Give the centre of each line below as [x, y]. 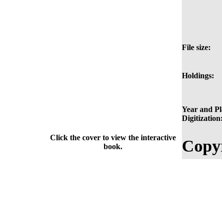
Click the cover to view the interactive [113, 138]
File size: [196, 48]
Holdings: [198, 76]
